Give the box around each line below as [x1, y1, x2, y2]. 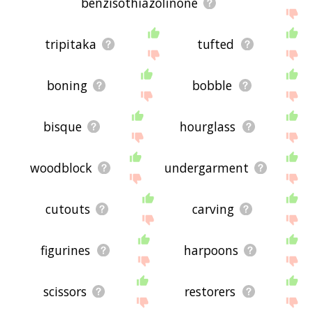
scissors [43, 283, 87, 300]
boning [46, 76, 87, 94]
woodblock [30, 159, 93, 176]
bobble [192, 76, 233, 94]
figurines [41, 242, 91, 259]
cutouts [45, 200, 90, 217]
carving [191, 200, 234, 217]
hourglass [180, 117, 236, 135]
